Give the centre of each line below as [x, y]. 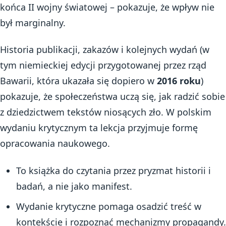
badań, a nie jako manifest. [74, 186]
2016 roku [179, 81]
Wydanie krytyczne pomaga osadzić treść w [108, 206]
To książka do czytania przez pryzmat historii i [113, 170]
